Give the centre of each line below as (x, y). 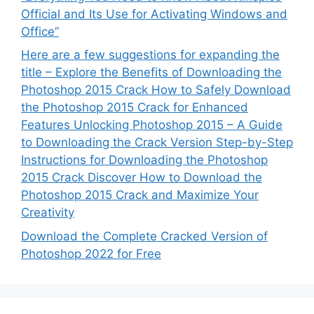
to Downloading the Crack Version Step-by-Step (157, 143)
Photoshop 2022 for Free (91, 253)
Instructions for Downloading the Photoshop (144, 160)
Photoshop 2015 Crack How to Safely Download (156, 90)
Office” (40, 31)
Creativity (48, 213)
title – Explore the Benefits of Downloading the (151, 73)
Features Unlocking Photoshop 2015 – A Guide (152, 125)
